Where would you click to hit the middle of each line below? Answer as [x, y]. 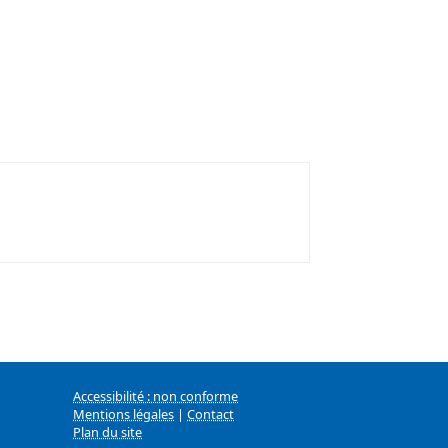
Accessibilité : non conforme [155, 395]
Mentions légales [123, 413]
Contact [210, 413]
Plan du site [107, 431]
